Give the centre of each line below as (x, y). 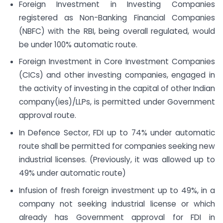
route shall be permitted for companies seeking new (117, 146)
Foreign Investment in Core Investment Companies (117, 62)
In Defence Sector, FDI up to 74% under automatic (117, 133)
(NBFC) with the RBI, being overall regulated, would (117, 31)
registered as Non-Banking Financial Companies (117, 17)
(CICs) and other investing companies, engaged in (117, 75)
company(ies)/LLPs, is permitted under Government (117, 102)
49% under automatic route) (72, 173)
